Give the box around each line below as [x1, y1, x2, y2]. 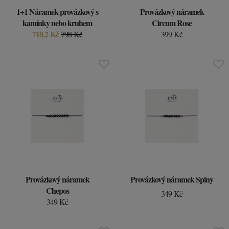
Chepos [45, 185, 69, 196]
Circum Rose [152, 17, 192, 29]
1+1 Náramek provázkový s [16, 6, 98, 17]
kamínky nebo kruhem [22, 17, 92, 29]
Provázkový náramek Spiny [130, 173, 213, 185]
